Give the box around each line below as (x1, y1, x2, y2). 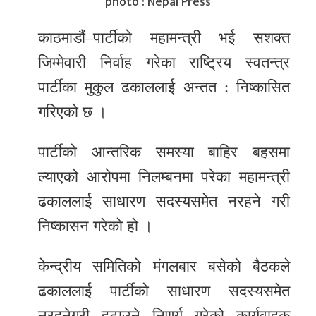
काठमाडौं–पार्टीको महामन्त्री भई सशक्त (38, 29, 290, 47)
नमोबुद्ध (18, 154, 52, 175)
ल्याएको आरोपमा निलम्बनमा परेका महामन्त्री (38, 168, 290, 186)
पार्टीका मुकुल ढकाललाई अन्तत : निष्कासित (38, 78, 290, 97)
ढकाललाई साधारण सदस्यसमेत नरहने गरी (38, 193, 290, 211)
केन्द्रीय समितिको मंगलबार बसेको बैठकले (38, 257, 290, 276)
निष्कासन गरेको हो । (38, 217, 154, 236)
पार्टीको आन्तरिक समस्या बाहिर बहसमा (38, 143, 290, 162)
